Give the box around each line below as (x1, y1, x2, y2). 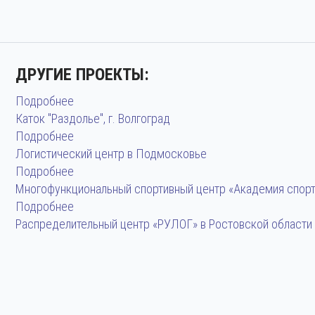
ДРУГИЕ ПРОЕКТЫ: (15, 65, 149, 84)
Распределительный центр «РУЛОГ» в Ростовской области (15, 217, 312, 231)
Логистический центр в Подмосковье (15, 146, 207, 161)
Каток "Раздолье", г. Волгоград (15, 111, 170, 126)
